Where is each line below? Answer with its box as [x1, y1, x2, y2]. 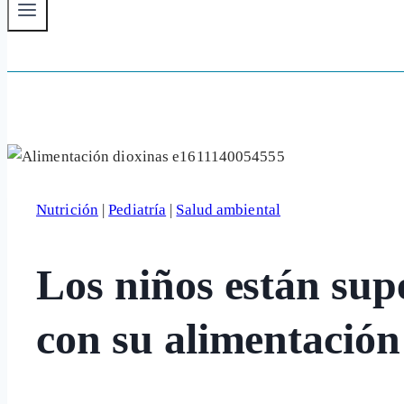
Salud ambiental [176, 201, 280, 218]
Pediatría [108, 201, 167, 218]
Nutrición [36, 201, 98, 218]
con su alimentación [36, 314, 401, 363]
